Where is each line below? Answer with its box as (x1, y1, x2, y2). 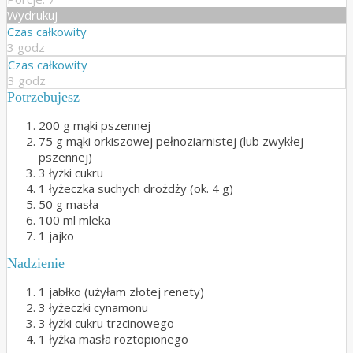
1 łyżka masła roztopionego (39, 331, 188, 347)
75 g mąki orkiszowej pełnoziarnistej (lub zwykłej (39, 133, 303, 150)
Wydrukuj (7, 7, 58, 24)
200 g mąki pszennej (39, 117, 150, 134)
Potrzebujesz (7, 89, 80, 106)
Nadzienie (7, 255, 65, 272)
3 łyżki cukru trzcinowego (39, 315, 174, 332)
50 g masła (39, 196, 98, 213)
